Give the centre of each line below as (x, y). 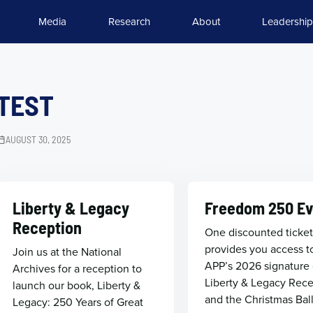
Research (129, 21)
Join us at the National (67, 252)
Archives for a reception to (77, 268)
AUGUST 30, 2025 (38, 139)
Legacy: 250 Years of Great (78, 302)
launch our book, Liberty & (76, 285)
